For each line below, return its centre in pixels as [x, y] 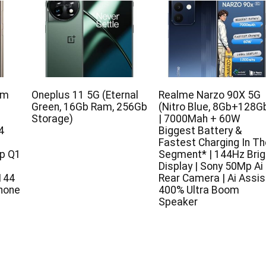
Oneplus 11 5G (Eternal [85, 95]
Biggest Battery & [200, 130]
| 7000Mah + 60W [199, 118]
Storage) [52, 118]
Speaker [178, 202]
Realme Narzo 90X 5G [209, 95]
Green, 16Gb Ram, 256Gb [89, 107]
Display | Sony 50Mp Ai [210, 166]
